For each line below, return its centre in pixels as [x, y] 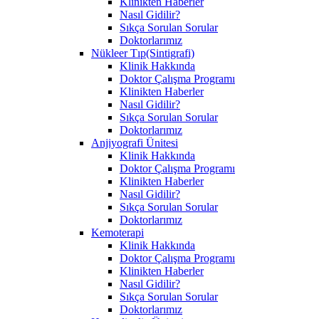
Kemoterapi [117, 232]
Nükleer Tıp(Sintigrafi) [143, 53]
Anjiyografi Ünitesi [135, 142]
